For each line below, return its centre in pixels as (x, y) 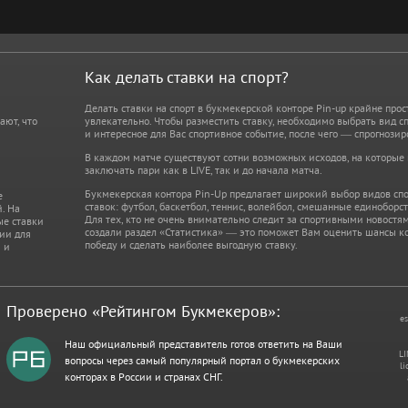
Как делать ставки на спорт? (186, 77)
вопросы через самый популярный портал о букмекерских (203, 360)
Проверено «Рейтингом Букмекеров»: (143, 311)
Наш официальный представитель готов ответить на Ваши (204, 344)
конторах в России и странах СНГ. (144, 377)
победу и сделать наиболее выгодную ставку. (191, 245)
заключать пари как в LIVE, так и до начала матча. (203, 170)
